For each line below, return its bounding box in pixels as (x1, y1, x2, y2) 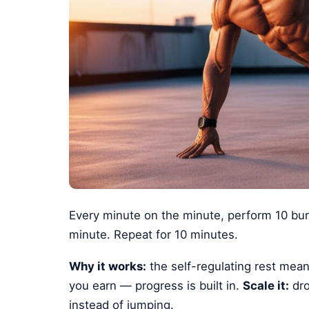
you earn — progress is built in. (69, 278, 243, 292)
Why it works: (69, 259, 147, 273)
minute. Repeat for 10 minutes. (69, 227, 239, 241)
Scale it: (243, 278, 290, 292)
